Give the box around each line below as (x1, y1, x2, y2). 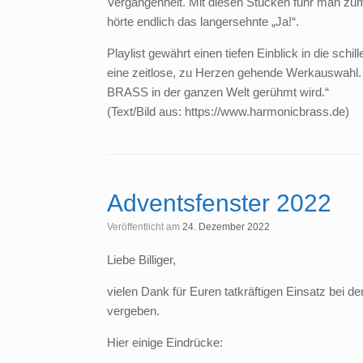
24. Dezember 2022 (182, 221, 270, 233)
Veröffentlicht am (113, 221, 182, 233)
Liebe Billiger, (107, 253, 176, 267)
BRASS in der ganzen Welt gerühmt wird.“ (107, 85, 329, 100)
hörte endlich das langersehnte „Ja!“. (107, 15, 299, 29)
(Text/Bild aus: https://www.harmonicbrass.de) (107, 105, 349, 119)
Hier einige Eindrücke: (107, 335, 223, 350)
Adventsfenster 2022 (107, 190, 331, 217)
